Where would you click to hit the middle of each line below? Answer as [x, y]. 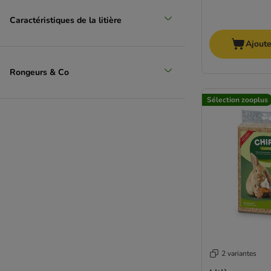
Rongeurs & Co [59, 72]
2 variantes [239, 254]
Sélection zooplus [237, 100]
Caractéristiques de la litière [66, 20]
